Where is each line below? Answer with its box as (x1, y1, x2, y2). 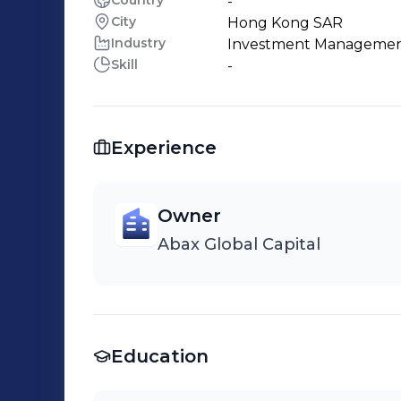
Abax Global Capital (158, 235, 320, 254)
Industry (111, 35, 166, 51)
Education (111, 346, 209, 367)
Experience (111, 137, 217, 158)
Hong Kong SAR (227, 14, 343, 31)
